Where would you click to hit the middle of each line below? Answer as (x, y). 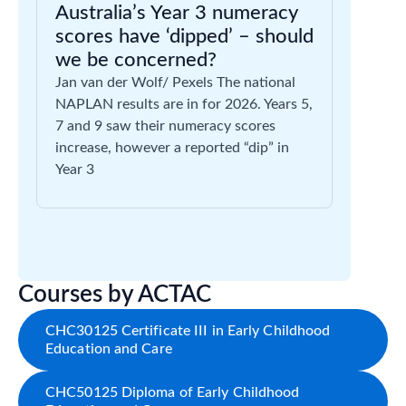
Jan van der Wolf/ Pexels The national (175, 82)
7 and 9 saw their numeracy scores (165, 126)
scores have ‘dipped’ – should (184, 36)
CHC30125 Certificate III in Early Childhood (188, 330)
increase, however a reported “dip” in (172, 147)
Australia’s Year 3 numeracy (176, 12)
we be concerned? (136, 59)
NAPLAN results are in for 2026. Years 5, (184, 104)
